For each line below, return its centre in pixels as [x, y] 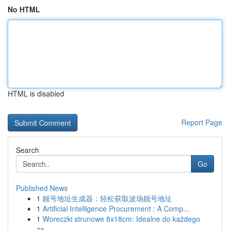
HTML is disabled [36, 93]
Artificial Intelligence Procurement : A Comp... [116, 208]
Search [27, 150]
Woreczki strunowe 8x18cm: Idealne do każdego [121, 219]
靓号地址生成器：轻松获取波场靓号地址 [107, 198]
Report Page [202, 122]
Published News [42, 188]
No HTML [24, 9]
